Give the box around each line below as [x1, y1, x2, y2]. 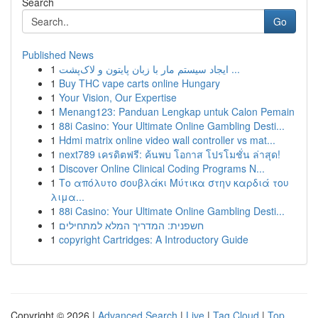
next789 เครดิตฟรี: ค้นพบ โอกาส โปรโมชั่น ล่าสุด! [59, 147, 280, 161]
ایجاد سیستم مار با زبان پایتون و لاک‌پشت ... [229, 62, 240, 76]
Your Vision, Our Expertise [59, 90, 177, 104]
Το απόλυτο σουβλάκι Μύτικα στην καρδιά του [59, 175, 289, 190]
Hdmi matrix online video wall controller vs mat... [59, 133, 275, 147]
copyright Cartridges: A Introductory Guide [59, 232, 248, 246]
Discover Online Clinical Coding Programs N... [59, 161, 265, 175]
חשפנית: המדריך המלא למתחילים [59, 218, 204, 232]
